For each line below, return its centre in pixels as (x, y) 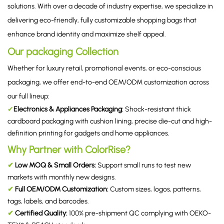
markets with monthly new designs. (62, 177)
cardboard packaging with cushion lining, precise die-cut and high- (110, 121)
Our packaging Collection (63, 51)
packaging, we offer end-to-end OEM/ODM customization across (108, 82)
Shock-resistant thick (158, 109)
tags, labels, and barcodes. (48, 201)
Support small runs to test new (143, 165)
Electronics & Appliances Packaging (68, 109)
